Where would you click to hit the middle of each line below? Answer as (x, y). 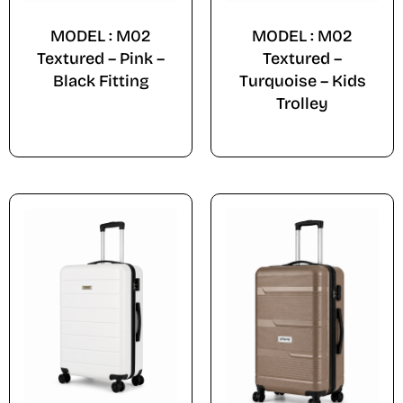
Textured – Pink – (101, 59)
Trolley (302, 104)
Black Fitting (101, 81)
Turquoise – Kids (302, 81)
